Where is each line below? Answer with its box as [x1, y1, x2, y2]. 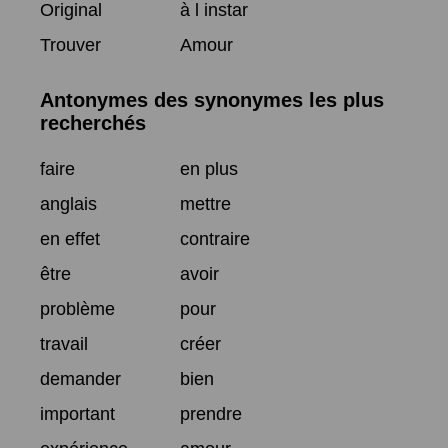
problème [40, 298, 115, 319]
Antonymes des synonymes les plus [40, 89, 384, 112]
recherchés [40, 112, 146, 135]
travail [40, 333, 88, 354]
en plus [180, 158, 238, 179]
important [40, 403, 115, 424]
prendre [180, 403, 242, 424]
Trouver [40, 34, 101, 55]
